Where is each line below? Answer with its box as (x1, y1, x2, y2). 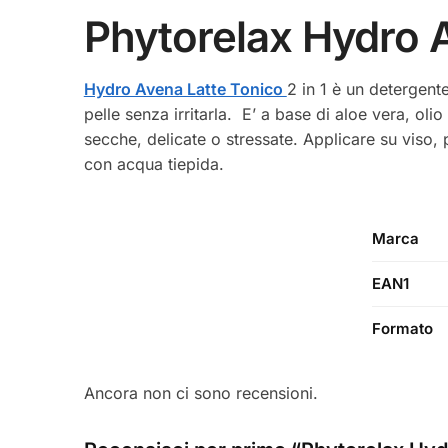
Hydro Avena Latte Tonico (83, 79, 287, 100)
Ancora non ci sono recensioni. (83, 382, 318, 403)
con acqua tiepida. (83, 154, 224, 175)
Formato (372, 318, 433, 338)
